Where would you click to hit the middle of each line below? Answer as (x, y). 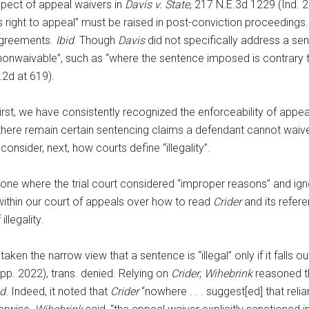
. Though (96, 40)
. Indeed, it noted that (58, 291)
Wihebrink (228, 273)
